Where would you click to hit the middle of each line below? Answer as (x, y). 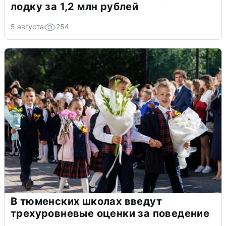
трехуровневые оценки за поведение (110, 213)
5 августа (27, 26)
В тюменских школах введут (86, 201)
